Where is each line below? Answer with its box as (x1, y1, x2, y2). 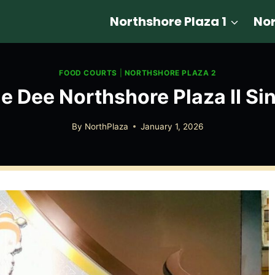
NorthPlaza (84, 121, 128, 131)
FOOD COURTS (59, 68, 118, 78)
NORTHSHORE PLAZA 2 (124, 68, 216, 78)
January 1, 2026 (140, 121, 203, 131)
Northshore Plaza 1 (110, 13, 227, 30)
